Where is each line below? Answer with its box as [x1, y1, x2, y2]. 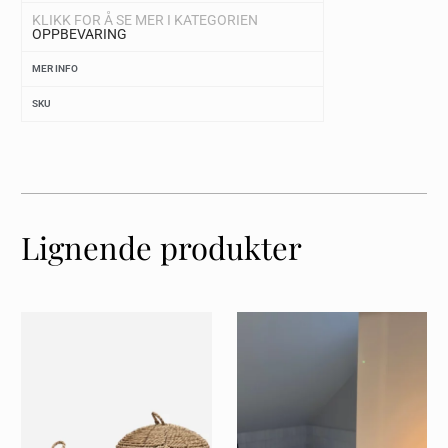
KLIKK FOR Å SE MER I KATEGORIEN [32, 12, 258, 29]
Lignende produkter [21, 226, 302, 269]
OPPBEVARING [32, 26, 127, 43]
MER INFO [32, 63, 78, 75]
